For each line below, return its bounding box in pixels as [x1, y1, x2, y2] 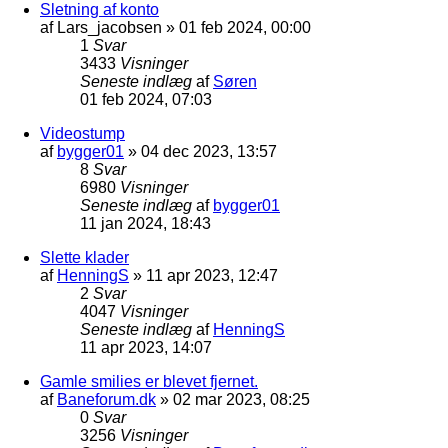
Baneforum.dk [57, 390, 156, 408]
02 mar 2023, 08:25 [173, 390, 310, 408]
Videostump [40, 124, 125, 142]
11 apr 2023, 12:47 [146, 266, 278, 284]
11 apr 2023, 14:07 [80, 338, 212, 356]
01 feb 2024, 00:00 [179, 18, 311, 36]
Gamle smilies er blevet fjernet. [40, 372, 258, 390]
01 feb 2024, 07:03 [80, 90, 212, 108]
